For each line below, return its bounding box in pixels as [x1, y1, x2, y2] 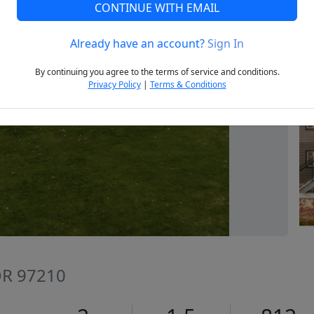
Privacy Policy [88, 78, 141, 91]
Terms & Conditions [149, 78, 226, 91]
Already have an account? [70, 36, 207, 52]
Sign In [207, 36, 244, 52]
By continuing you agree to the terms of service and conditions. [34, 66, 280, 78]
